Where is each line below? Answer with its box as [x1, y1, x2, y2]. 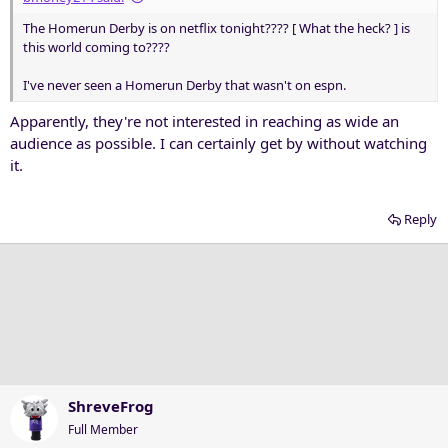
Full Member [68, 420, 138, 438]
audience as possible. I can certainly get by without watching [10, 132, 427, 153]
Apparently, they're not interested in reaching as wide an [10, 110, 399, 131]
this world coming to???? [23, 38, 170, 56]
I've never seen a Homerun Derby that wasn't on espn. [23, 76, 346, 94]
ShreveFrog [68, 395, 154, 416]
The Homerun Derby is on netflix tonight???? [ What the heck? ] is [23, 19, 410, 37]
